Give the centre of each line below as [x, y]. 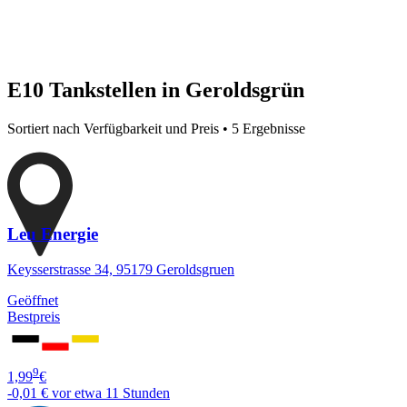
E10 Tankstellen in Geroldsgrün [156, 89]
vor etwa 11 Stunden [111, 393]
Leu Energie [53, 234]
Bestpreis [34, 317]
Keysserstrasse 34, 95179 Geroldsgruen [121, 270]
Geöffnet [33, 301]
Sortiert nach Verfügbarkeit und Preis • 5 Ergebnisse [156, 128]
